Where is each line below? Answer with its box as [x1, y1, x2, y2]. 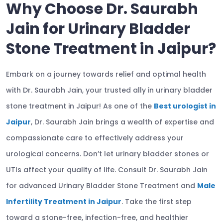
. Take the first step [121, 197, 192, 207]
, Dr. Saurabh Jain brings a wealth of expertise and [31, 117, 214, 127]
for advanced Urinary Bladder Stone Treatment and [6, 181, 197, 191]
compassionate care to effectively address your [6, 133, 184, 143]
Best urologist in [154, 101, 216, 111]
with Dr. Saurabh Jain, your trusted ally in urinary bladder [6, 85, 213, 95]
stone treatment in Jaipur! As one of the [6, 101, 154, 111]
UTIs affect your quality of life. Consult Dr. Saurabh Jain [6, 165, 208, 175]
